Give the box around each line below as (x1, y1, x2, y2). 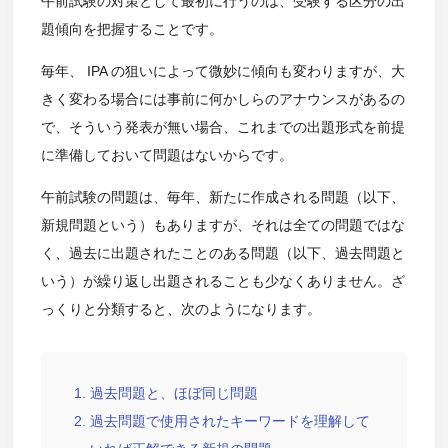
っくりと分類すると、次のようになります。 (40, 300, 321, 317)
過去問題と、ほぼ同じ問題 (89, 384, 258, 401)
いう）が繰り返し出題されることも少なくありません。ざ (40, 272, 405, 289)
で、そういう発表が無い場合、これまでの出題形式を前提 (40, 118, 405, 135)
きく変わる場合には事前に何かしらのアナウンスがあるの (40, 90, 405, 107)
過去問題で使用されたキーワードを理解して (89, 412, 370, 429)
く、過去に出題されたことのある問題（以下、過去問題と (40, 244, 405, 261)
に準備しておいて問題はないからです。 (40, 146, 293, 163)
